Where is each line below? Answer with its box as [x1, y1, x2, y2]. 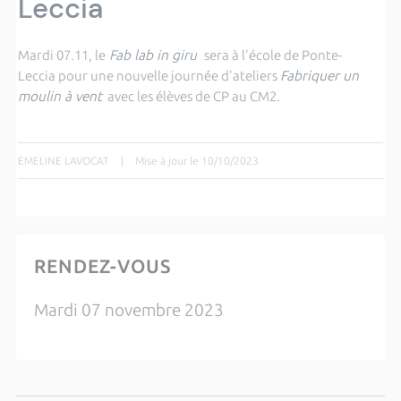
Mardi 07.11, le [17, 47, 106, 63]
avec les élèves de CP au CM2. [101, 89, 280, 104]
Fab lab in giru [105, 47, 197, 63]
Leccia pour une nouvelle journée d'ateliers [17, 68, 280, 83]
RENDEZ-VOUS [33, 255, 171, 277]
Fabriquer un [279, 68, 359, 83]
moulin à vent [17, 89, 102, 104]
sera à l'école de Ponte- [203, 47, 342, 63]
